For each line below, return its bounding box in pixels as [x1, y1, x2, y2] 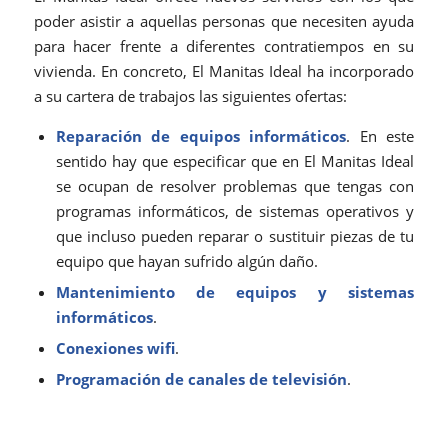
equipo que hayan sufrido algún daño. [55, 251, 318, 272]
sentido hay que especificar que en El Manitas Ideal [55, 151, 415, 172]
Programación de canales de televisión [55, 369, 347, 390]
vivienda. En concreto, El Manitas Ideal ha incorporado [33, 60, 415, 81]
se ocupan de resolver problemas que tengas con [55, 176, 415, 197]
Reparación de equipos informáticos [55, 126, 347, 147]
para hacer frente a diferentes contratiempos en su [33, 35, 415, 56]
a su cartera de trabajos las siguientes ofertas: [33, 85, 347, 106]
